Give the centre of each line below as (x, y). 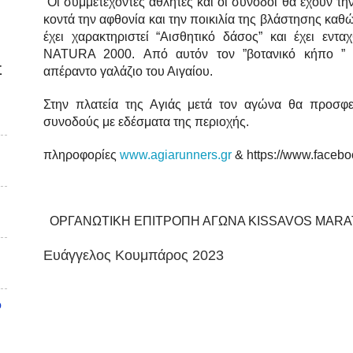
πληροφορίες (82, 155)
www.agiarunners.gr (176, 155)
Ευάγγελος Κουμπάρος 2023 (134, 256)
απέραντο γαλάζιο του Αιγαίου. (130, 72)
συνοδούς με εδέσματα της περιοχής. (146, 122)
